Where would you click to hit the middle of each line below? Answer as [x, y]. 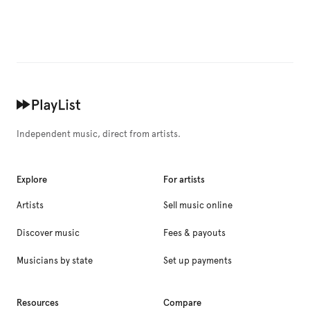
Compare [182, 303]
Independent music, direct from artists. [99, 134]
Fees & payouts [194, 233]
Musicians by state [55, 261]
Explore [32, 180]
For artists [184, 180]
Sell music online [198, 206]
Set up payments [198, 261]
